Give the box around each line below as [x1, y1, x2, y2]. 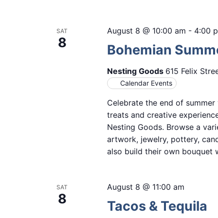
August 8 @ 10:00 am [107, 26, 186, 36]
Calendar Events [120, 79, 172, 88]
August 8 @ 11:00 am [107, 182, 184, 192]
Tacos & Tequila [107, 198, 207, 215]
